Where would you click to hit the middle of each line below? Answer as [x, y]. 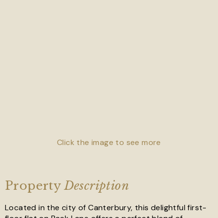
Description [97, 186]
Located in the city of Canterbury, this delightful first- [106, 208]
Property [35, 186]
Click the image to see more [109, 142]
